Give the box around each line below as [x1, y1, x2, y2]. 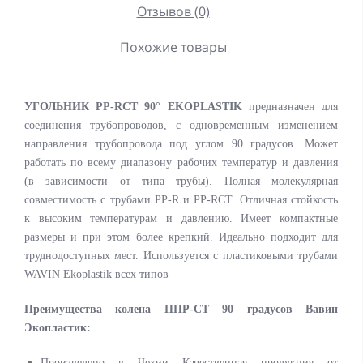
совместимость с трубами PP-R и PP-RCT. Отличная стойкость [24, 194, 338, 206]
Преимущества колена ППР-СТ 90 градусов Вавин [24, 303, 338, 315]
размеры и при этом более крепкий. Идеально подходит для [24, 231, 338, 243]
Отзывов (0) [136, 2, 210, 20]
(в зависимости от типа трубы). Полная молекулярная [24, 175, 338, 187]
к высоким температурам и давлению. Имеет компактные [24, 212, 338, 224]
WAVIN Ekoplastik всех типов [24, 268, 169, 280]
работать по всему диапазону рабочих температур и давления [24, 156, 338, 169]
